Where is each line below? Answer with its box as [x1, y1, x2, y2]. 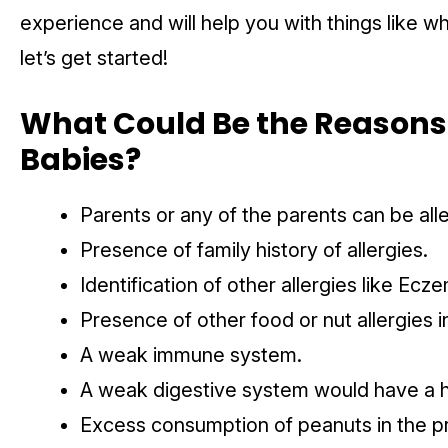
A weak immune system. [80, 343, 307, 368]
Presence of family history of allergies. [80, 238, 433, 263]
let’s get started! [20, 46, 168, 71]
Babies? [20, 139, 147, 182]
